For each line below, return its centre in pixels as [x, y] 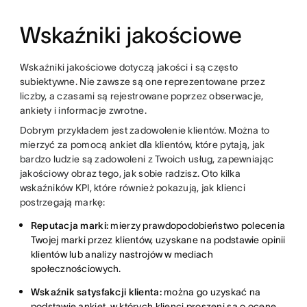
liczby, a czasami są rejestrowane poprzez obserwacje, [142, 96]
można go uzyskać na [211, 292]
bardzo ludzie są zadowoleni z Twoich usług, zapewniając [147, 159]
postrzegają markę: [62, 202]
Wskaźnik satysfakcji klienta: [96, 292]
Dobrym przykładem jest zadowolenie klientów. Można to [145, 130]
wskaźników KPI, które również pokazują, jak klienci [132, 187]
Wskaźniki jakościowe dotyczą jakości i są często [129, 67]
